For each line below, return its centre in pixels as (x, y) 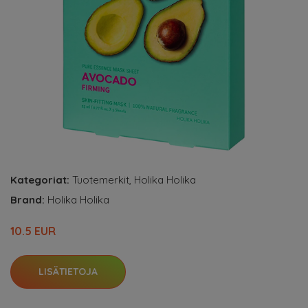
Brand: (29, 200)
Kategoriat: (40, 180)
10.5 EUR (33, 231)
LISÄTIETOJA (68, 272)
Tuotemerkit (101, 180)
